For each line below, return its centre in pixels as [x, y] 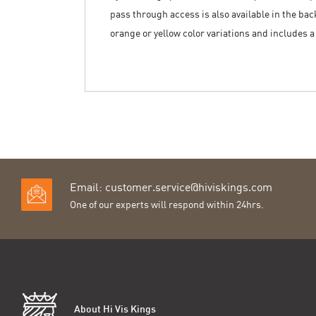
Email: [87, 187]
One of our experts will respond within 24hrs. [167, 205]
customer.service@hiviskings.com [189, 187]
